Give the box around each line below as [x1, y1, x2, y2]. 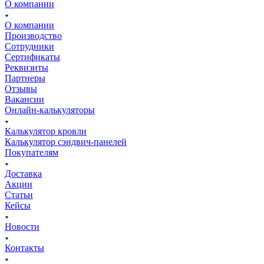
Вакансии [5, 94, 44, 104]
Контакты [5, 242, 44, 253]
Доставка [5, 168, 42, 179]
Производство [5, 30, 62, 41]
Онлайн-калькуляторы [5, 104, 95, 115]
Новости [5, 221, 39, 232]
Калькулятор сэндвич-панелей [5, 136, 127, 147]
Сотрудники [5, 41, 54, 51]
